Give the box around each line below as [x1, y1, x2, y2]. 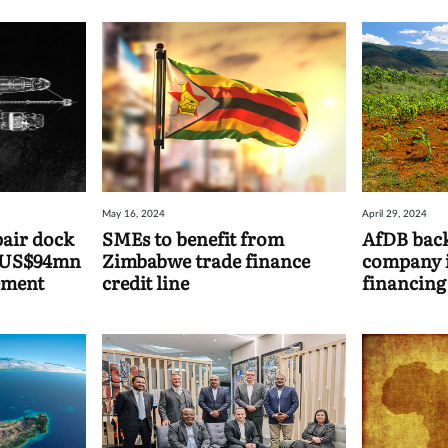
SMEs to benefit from [102, 224, 285, 252]
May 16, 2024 [102, 208, 166, 219]
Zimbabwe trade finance [102, 246, 311, 274]
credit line [102, 268, 190, 296]
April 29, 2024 [361, 208, 427, 219]
